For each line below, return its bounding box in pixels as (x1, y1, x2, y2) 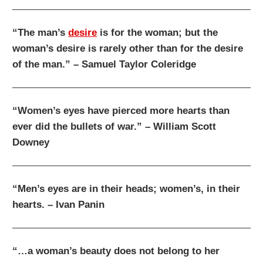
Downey (12, 137, 50, 149)
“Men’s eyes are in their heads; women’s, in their (12, 183, 241, 195)
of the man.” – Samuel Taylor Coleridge (12, 59, 197, 70)
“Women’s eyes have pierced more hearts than (12, 105, 230, 117)
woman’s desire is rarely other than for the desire (12, 43, 244, 55)
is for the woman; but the (97, 27, 218, 39)
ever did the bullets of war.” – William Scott (12, 121, 217, 133)
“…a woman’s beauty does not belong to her (12, 245, 220, 257)
